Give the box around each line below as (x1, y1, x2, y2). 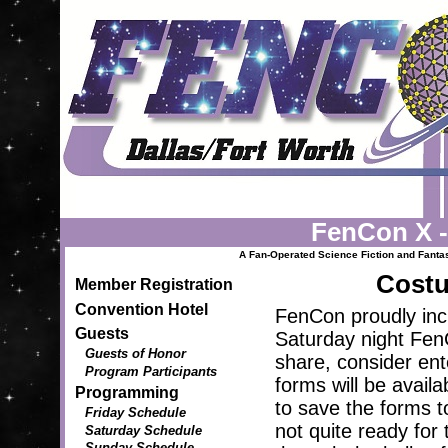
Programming (75, 384, 179, 402)
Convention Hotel (75, 300, 208, 318)
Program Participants (85, 363, 217, 379)
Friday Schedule (85, 405, 186, 421)
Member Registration (75, 276, 233, 294)
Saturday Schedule (85, 422, 202, 438)
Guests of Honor (85, 346, 186, 362)
